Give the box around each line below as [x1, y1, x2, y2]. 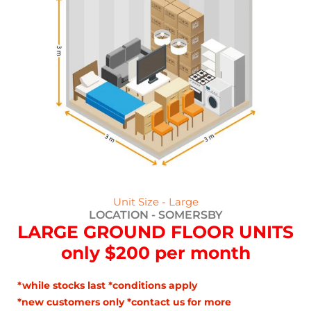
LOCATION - [88, 208, 158, 222]
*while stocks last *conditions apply [17, 279, 197, 292]
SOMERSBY [158, 208, 223, 222]
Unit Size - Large [112, 196, 199, 209]
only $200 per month [60, 242, 251, 264]
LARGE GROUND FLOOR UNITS [17, 221, 294, 243]
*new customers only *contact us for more [17, 296, 231, 309]
